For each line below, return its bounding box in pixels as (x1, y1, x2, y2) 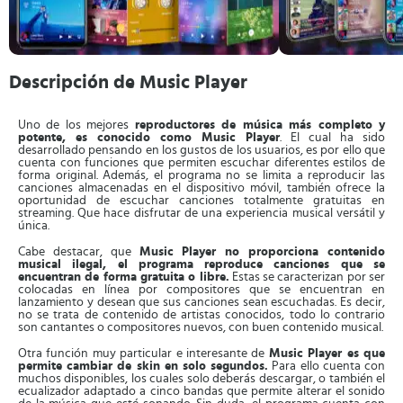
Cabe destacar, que (18, 246, 139, 258)
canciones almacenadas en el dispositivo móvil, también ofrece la (18, 182, 385, 194)
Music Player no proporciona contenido (139, 246, 386, 258)
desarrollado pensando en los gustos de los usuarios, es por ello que (18, 144, 385, 157)
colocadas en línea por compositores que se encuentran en (18, 283, 385, 296)
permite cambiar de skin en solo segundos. (18, 360, 269, 372)
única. (18, 219, 49, 232)
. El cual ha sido (280, 131, 385, 144)
